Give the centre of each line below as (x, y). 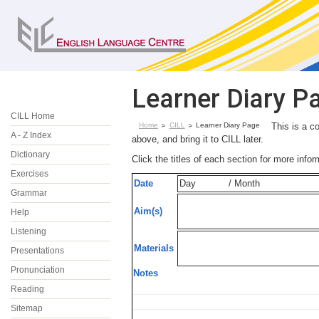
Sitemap (27, 308)
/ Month (244, 183)
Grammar (29, 193)
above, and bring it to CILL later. (198, 139)
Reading (27, 289)
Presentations (37, 251)
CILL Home (33, 116)
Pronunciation (38, 270)
